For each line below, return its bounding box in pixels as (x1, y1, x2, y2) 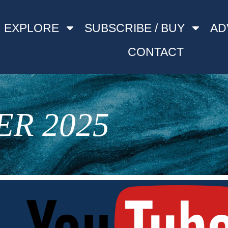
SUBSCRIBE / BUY (84, 21, 185, 35)
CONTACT (128, 45, 184, 59)
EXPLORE (4, 21, 59, 35)
